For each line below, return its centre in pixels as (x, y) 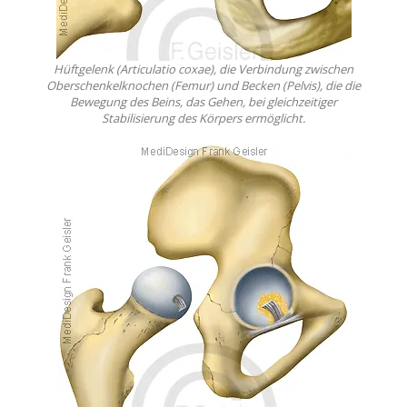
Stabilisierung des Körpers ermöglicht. (203, 119)
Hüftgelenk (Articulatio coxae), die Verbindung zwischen (203, 69)
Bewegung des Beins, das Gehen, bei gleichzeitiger (203, 102)
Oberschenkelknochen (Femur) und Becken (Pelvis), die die (203, 86)
